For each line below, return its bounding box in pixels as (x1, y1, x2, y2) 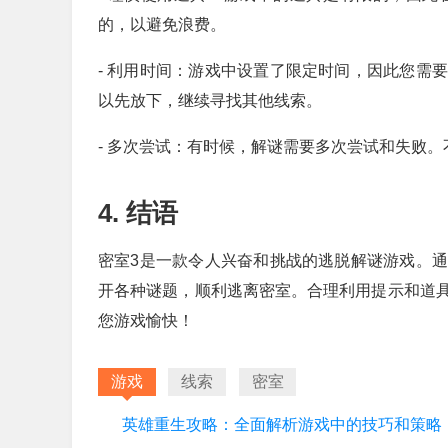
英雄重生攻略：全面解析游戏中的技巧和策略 (122, 416, 442, 433)
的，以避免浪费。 (98, 16, 226, 33)
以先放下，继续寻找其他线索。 (98, 92, 322, 109)
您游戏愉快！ (98, 312, 194, 329)
